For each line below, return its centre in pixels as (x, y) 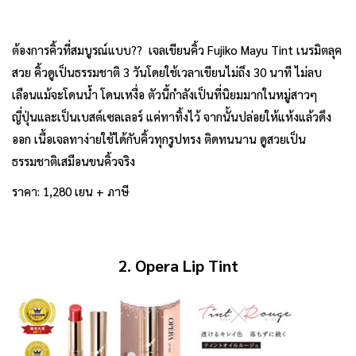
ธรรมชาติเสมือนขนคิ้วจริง (74, 161)
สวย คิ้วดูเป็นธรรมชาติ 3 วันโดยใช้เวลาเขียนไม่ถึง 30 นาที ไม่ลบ (167, 72)
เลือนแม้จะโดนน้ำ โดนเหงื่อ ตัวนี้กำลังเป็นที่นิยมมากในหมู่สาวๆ (164, 94)
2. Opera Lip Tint (178, 265)
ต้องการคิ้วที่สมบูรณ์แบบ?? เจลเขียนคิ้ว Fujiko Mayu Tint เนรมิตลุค (177, 49)
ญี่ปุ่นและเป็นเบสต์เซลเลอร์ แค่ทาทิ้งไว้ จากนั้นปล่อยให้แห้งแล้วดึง (172, 116)
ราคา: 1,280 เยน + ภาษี (71, 191)
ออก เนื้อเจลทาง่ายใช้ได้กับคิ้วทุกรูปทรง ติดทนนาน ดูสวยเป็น (159, 138)
